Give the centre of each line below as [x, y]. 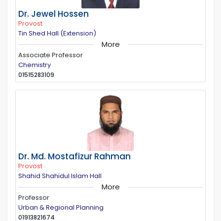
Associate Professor [51, 55]
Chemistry [35, 65]
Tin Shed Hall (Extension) [57, 33]
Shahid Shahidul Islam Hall [60, 176]
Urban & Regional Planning [61, 207]
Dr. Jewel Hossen [54, 14]
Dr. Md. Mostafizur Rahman [74, 156]
